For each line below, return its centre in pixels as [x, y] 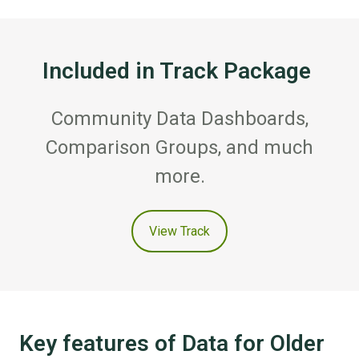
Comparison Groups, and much [179, 148]
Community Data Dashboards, [179, 119]
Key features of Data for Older [172, 344]
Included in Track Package [179, 71]
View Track [179, 231]
